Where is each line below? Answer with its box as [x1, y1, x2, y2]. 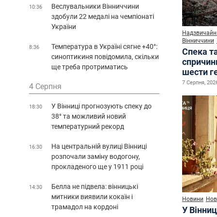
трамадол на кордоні [51, 202, 118, 211]
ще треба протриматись [51, 62, 128, 71]
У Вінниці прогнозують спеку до [51, 102, 152, 110]
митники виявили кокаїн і [51, 192, 133, 201]
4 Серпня [29, 81, 62, 91]
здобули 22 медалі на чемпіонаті [51, 12, 154, 20]
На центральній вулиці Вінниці [51, 142, 147, 150]
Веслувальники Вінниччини [51, 2, 139, 10]
